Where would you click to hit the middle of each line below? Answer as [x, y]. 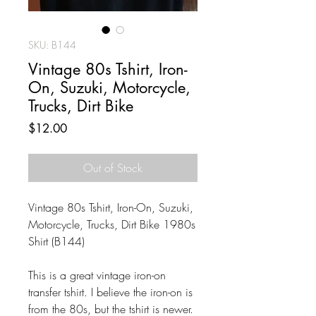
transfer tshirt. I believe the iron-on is [110, 292]
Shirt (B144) [56, 241]
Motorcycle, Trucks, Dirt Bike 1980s [112, 224]
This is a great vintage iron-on [97, 275]
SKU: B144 [52, 45]
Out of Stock [113, 168]
